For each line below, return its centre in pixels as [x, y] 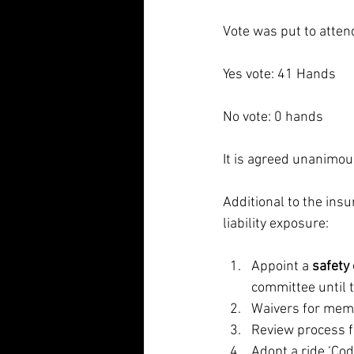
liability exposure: [276, 224]
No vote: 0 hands [273, 117]
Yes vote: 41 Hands [279, 75]
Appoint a [282, 267]
